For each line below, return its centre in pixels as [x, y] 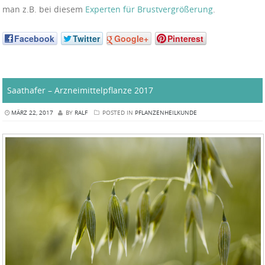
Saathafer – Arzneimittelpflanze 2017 [80, 91]
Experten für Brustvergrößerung [149, 9]
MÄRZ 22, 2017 [32, 113]
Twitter [86, 38]
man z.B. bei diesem [44, 9]
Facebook [34, 38]
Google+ [131, 38]
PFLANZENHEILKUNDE [166, 113]
